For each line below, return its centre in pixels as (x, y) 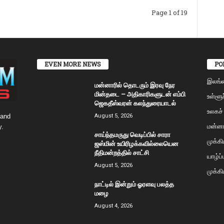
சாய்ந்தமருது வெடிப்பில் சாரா (132, 135)
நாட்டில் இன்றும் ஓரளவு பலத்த (134, 184)
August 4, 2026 (113, 206)
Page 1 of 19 (169, 12)
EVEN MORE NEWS (72, 64)
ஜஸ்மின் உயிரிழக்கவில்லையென (136, 144)
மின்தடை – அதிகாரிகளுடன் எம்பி (140, 94)
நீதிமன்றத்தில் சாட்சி (121, 153)
